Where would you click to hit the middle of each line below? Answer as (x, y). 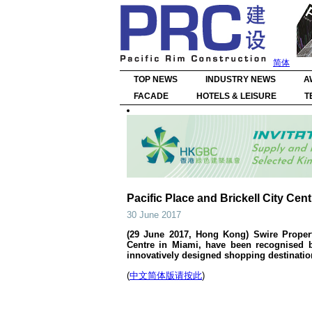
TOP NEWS (156, 79)
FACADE (151, 96)
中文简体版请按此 (166, 275)
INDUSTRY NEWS (241, 79)
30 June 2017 (154, 215)
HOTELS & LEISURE (236, 96)
